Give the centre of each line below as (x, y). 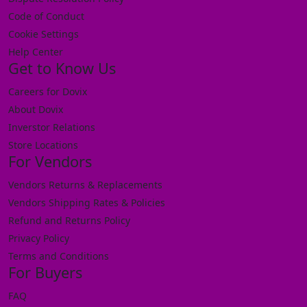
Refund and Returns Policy (69, 220)
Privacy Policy (39, 238)
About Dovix (36, 109)
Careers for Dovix (48, 91)
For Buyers (45, 272)
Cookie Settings (44, 34)
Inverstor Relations (52, 127)
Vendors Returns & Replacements (85, 184)
